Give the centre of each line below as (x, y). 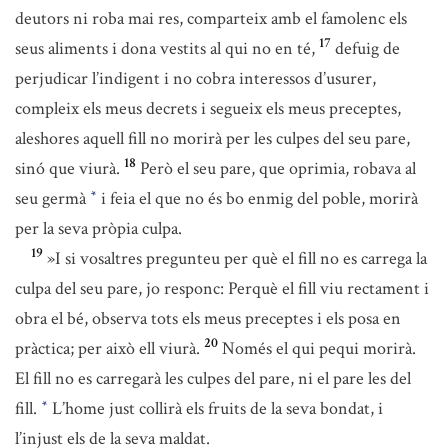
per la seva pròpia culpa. (98, 228)
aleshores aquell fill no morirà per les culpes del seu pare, (212, 138)
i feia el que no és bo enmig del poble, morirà (257, 198)
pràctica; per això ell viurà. (107, 348)
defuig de (367, 48)
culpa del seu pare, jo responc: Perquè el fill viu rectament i (222, 288)
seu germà (52, 198)
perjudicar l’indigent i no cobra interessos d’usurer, (195, 78)
